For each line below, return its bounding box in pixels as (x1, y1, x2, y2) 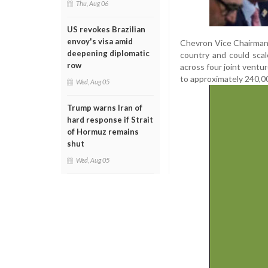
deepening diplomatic (67, 48, 150, 58)
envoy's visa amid (67, 36, 133, 46)
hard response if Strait (67, 115, 153, 124)
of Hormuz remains (67, 127, 139, 136)
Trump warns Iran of (67, 103, 142, 112)
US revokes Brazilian (67, 25, 145, 34)
